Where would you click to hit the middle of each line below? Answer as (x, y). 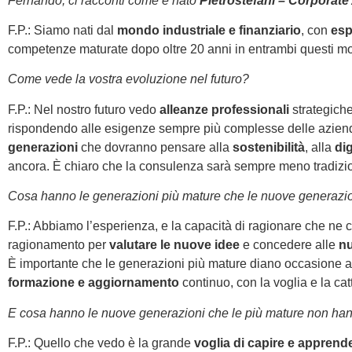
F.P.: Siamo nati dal (62, 30)
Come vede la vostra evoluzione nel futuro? (128, 79)
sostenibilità (269, 147)
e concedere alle (289, 245)
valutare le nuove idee (174, 245)
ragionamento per (59, 245)
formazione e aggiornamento (93, 283)
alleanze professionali (226, 109)
